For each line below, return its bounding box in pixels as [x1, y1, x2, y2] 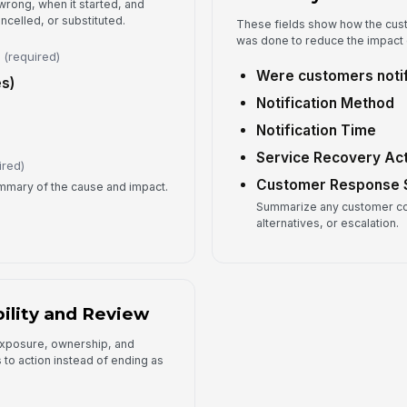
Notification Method [256, 94, 395, 112]
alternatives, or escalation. [256, 216, 400, 231]
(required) [3, 48, 60, 64]
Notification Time [256, 122, 377, 140]
